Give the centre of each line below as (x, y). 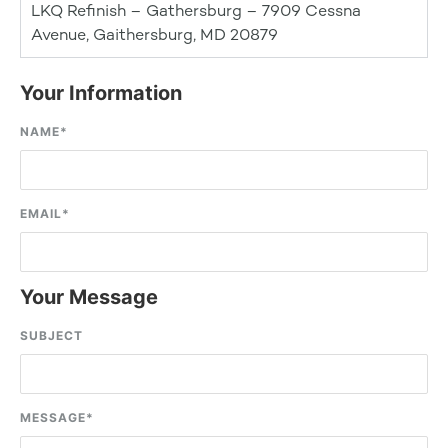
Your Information (101, 93)
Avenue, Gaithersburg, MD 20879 (154, 34)
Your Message (89, 297)
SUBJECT (51, 335)
